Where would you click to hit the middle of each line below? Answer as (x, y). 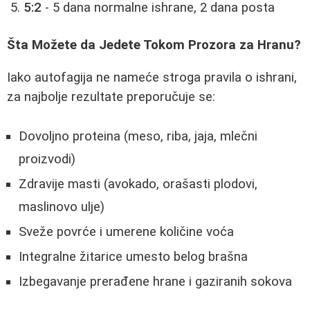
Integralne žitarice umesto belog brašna (133, 256)
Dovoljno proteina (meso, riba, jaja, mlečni (138, 136)
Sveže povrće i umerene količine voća (126, 231)
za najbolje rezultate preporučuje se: (111, 97)
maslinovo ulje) (62, 207)
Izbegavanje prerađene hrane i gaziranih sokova (155, 281)
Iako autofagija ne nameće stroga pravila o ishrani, (152, 77)
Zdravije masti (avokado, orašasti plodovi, (138, 184)
